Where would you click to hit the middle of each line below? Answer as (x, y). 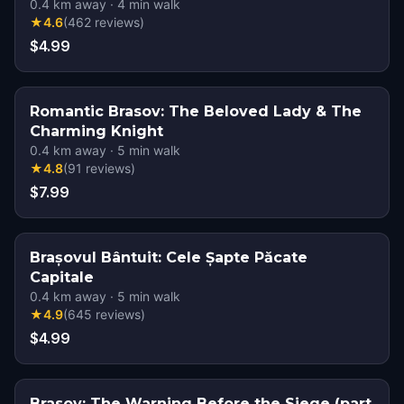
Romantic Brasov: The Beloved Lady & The (196, 111)
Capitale (62, 277)
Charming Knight (96, 131)
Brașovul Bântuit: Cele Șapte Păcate (169, 257)
